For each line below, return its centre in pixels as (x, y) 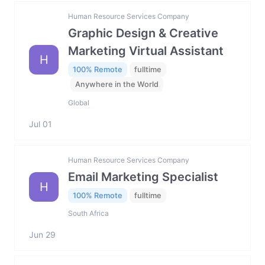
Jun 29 (42, 235)
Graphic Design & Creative (143, 33)
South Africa (88, 214)
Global (79, 102)
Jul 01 (41, 124)
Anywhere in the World (117, 85)
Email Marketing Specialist (143, 177)
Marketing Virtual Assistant (146, 51)
